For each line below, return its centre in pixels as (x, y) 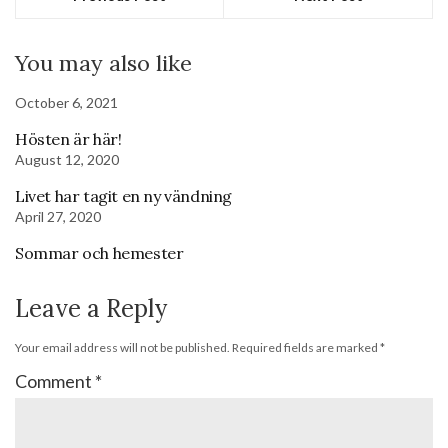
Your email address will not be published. (122, 347)
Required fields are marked (306, 347)
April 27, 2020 (58, 216)
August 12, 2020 (67, 159)
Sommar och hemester (99, 252)
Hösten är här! (68, 138)
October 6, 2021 (66, 102)
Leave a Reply (91, 308)
